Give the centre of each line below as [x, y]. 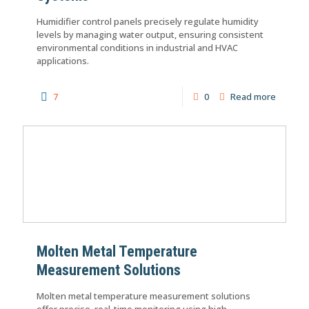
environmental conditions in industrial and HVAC [137, 48]
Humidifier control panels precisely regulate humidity [148, 22]
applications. [63, 61]
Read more [253, 97]
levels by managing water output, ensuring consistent [150, 35]
